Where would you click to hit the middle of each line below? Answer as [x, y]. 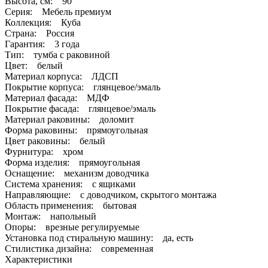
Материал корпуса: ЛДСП [62, 76]
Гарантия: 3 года [42, 44]
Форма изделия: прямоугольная [72, 162]
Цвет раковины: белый [55, 141]
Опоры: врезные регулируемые [72, 227]
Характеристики [39, 259]
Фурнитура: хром [44, 151]
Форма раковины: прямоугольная [76, 130]
